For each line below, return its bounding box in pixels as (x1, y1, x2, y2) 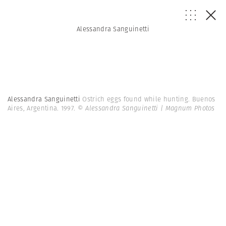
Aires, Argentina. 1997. (8, 103, 78, 113)
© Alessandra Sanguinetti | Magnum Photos (77, 103, 215, 113)
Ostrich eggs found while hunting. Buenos (82, 94, 215, 104)
